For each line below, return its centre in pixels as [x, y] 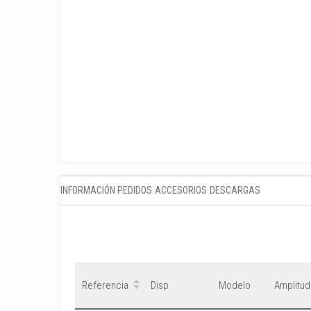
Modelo [235, 286]
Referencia [105, 286]
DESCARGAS [235, 191]
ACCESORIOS [181, 191]
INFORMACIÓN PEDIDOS [106, 191]
